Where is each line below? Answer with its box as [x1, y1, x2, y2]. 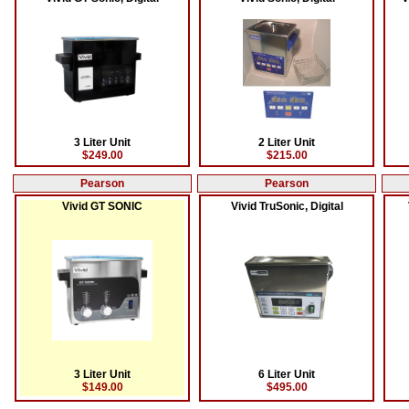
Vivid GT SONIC [62, 200, 142, 213]
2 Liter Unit [258, 136, 315, 149]
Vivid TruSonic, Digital [230, 200, 343, 213]
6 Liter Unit [258, 368, 315, 381]
